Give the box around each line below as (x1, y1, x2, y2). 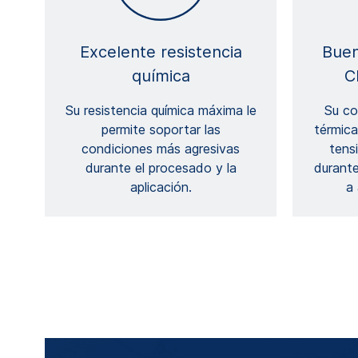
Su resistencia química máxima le (65, 102, 257, 119)
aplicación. (129, 179, 192, 196)
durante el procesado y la (85, 160, 237, 177)
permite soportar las (101, 121, 221, 138)
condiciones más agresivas (82, 141, 240, 157)
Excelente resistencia (79, 42, 242, 62)
